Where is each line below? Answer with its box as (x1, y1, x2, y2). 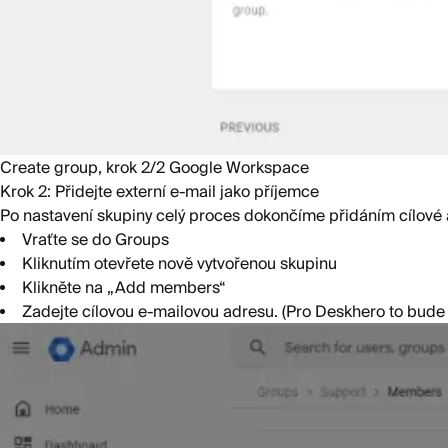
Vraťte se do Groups (22, 230, 169, 249)
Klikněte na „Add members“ (22, 278, 226, 297)
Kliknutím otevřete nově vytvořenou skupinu (22, 254, 337, 273)
